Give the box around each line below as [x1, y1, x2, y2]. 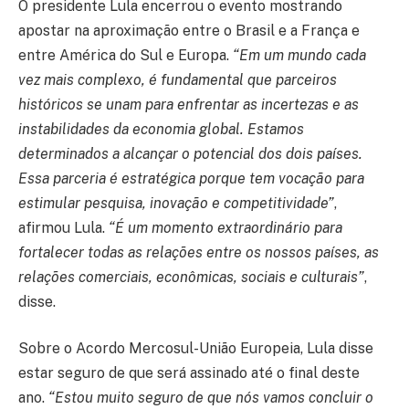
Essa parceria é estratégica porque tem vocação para [18, 169, 364, 187]
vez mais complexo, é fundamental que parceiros [18, 70, 337, 89]
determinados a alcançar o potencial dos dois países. [18, 144, 362, 163]
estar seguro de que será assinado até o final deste [18, 364, 360, 383]
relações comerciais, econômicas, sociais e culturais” [18, 267, 364, 286]
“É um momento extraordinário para [109, 218, 342, 236]
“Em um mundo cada [233, 46, 366, 64]
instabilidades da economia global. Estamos [18, 120, 304, 138]
